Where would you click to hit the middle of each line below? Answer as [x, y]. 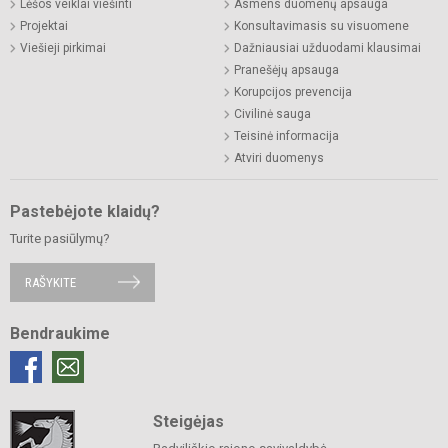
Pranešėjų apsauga [286, 69]
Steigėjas [188, 421]
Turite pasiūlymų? [60, 238]
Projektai [44, 25]
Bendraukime [60, 333]
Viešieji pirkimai [63, 47]
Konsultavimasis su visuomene [321, 25]
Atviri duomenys [279, 157]
